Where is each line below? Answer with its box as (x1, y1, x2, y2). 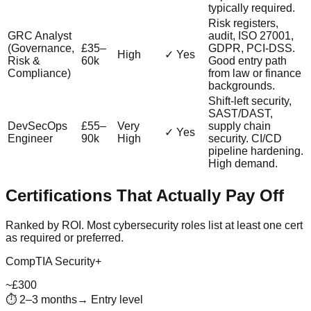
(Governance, (8, 42, 74, 54)
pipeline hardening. (208, 144, 303, 157)
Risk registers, (208, 17, 278, 29)
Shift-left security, (208, 94, 292, 107)
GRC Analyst (8, 29, 72, 42)
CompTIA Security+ (6, 255, 101, 267)
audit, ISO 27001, (208, 29, 294, 42)
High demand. (208, 157, 278, 169)
